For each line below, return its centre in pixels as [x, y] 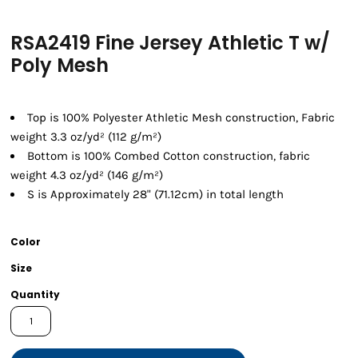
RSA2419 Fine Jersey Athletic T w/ [170, 43]
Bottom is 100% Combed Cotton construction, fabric [169, 156]
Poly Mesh [60, 66]
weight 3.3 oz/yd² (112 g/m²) [86, 137]
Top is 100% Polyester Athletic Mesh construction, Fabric [181, 118]
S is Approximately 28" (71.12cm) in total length [155, 195]
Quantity [35, 295]
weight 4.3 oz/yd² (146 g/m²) [87, 175]
